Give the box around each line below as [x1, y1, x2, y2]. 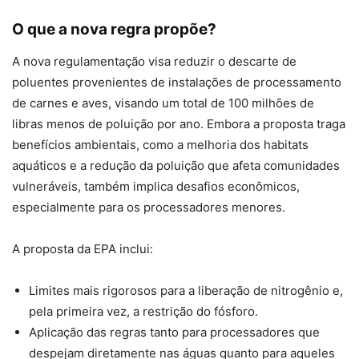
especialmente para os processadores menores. [12, 199, 285, 215]
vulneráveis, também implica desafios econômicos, [12, 178, 300, 194]
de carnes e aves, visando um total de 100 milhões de [12, 95, 314, 111]
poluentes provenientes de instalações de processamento [12, 74, 341, 90]
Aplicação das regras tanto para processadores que [29, 324, 320, 340]
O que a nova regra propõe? [12, 19, 216, 38]
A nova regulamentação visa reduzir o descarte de [12, 53, 296, 69]
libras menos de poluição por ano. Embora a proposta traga [12, 115, 345, 131]
